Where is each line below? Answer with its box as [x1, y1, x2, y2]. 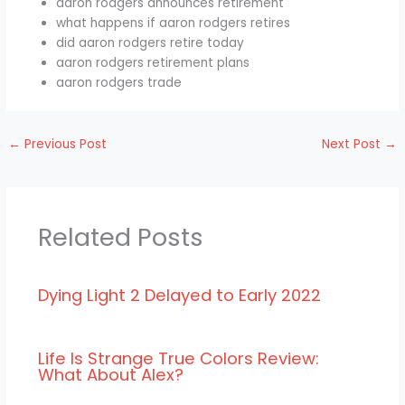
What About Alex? [37, 363, 184, 387]
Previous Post [21, 135, 108, 153]
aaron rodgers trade [56, 73, 183, 91]
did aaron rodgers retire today [56, 33, 245, 52]
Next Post [321, 135, 384, 153]
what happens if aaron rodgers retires [56, 14, 291, 32]
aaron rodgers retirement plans [56, 53, 250, 71]
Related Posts [37, 220, 203, 256]
